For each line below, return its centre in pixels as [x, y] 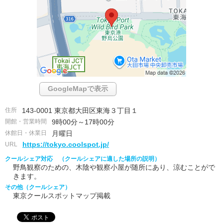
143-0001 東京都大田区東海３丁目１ [80, 111]
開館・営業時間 [26, 121]
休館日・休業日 [26, 133]
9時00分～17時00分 [83, 122]
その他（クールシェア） [38, 187]
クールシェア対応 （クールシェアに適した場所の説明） [83, 159]
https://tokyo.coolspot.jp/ [66, 144]
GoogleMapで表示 [78, 89]
